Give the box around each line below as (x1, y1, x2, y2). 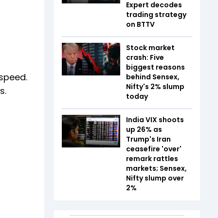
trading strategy (126, 9, 186, 19)
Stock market (126, 42, 175, 53)
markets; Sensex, (126, 163, 187, 173)
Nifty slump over (126, 173, 184, 183)
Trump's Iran (126, 134, 171, 144)
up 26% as (126, 124, 162, 134)
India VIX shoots (126, 114, 184, 125)
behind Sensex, (126, 72, 180, 82)
